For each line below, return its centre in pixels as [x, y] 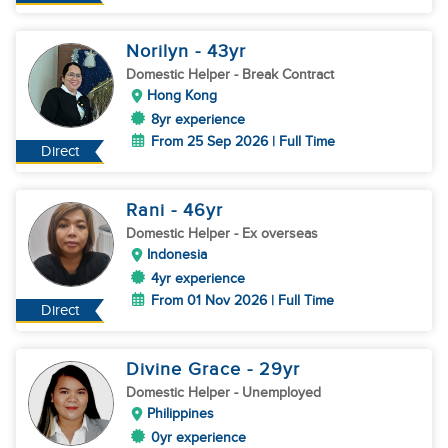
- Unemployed [277, 392]
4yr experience [198, 278]
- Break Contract [284, 74]
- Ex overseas [276, 233]
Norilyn [160, 51]
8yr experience [198, 119]
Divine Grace [186, 369]
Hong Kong [182, 95]
